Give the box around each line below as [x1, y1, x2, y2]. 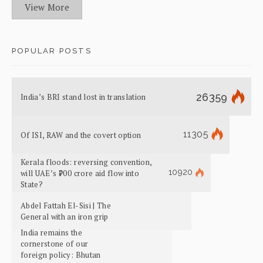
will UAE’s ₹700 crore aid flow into [21, 167, 140, 178]
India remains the [21, 227, 82, 238]
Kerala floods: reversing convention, [21, 156, 152, 167]
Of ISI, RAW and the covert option [21, 129, 141, 140]
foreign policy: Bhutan [21, 249, 101, 261]
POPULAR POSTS [12, 46, 92, 55]
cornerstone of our [21, 238, 89, 249]
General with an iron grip [21, 211, 110, 222]
